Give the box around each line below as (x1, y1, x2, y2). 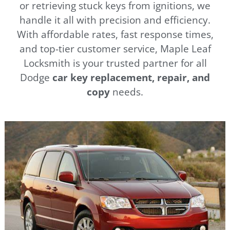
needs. (110, 84, 143, 99)
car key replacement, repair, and (52, 70, 210, 84)
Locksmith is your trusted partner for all (23, 55, 207, 70)
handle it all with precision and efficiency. (20, 12, 210, 27)
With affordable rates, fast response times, (16, 27, 214, 41)
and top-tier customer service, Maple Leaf (19, 41, 211, 55)
